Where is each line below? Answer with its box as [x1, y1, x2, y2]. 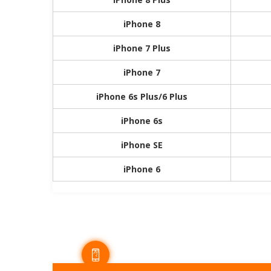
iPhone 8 [123, 18, 160, 30]
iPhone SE [121, 139, 163, 151]
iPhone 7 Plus [113, 42, 171, 54]
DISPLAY [117, 249, 154, 261]
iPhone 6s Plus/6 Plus [96, 90, 188, 102]
